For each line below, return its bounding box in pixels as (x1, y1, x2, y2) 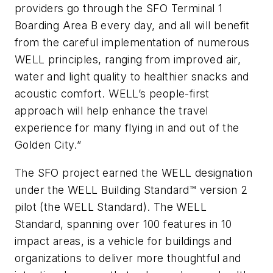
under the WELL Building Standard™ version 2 (15, 183, 248, 196)
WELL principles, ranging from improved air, (15, 52, 241, 66)
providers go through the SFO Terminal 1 (15, 1, 223, 15)
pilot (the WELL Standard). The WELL (15, 200, 207, 213)
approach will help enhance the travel (15, 104, 208, 117)
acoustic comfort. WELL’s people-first (15, 87, 210, 100)
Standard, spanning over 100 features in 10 (15, 217, 232, 230)
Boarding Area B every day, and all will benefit (15, 18, 250, 32)
